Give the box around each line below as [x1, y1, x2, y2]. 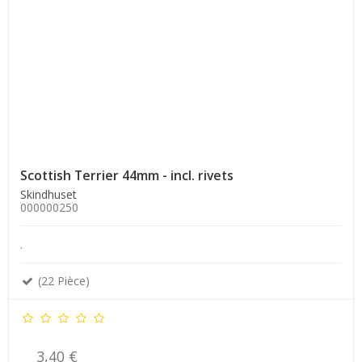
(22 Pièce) [35, 273, 90, 289]
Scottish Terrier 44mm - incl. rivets [20, 166, 234, 185]
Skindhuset [20, 187, 77, 203]
